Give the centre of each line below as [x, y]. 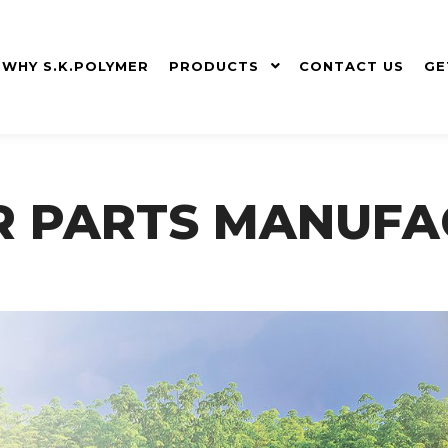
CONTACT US [351, 66]
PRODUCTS [214, 66]
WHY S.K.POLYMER [75, 66]
